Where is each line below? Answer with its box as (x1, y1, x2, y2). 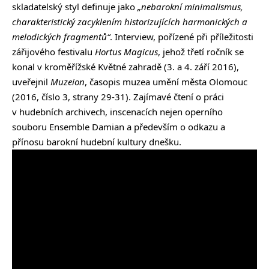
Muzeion (50, 76, 85, 88)
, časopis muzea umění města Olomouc (85, 76, 247, 88)
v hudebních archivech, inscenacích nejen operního (12, 106, 223, 118)
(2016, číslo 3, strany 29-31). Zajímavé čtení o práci (12, 91, 224, 103)
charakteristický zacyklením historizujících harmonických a (12, 16, 247, 28)
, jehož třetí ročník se (158, 46, 244, 58)
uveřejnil (12, 76, 50, 88)
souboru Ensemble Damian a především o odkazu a (12, 121, 225, 133)
